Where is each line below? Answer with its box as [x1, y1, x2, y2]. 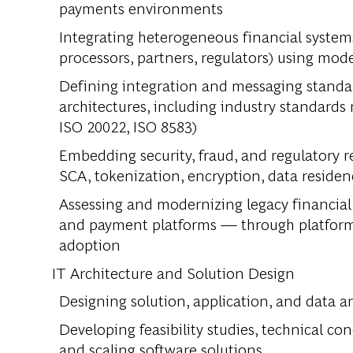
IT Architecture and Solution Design [52, 262, 295, 284]
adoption [59, 233, 121, 255]
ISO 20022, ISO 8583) [59, 115, 197, 137]
